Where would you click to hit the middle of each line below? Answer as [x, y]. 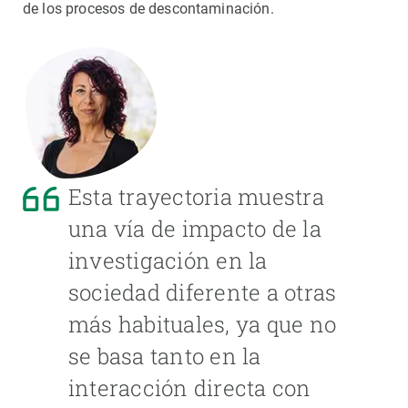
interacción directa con [190, 388]
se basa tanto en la [165, 357]
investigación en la [168, 261]
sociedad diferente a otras [203, 293]
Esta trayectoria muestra [196, 197]
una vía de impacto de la [195, 229]
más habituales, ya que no [202, 325]
